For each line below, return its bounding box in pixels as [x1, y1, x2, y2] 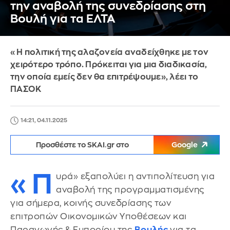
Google [171, 141, 198, 148]
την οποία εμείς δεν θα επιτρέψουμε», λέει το [10, 73, 198, 81]
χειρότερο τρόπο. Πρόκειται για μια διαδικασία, [10, 61, 207, 69]
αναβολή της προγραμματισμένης [56, 185, 204, 194]
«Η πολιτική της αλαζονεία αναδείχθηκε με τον [10, 48, 208, 56]
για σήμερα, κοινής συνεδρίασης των [10, 199, 171, 207]
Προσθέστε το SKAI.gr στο [35, 141, 129, 148]
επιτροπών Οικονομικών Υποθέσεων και [10, 212, 187, 221]
